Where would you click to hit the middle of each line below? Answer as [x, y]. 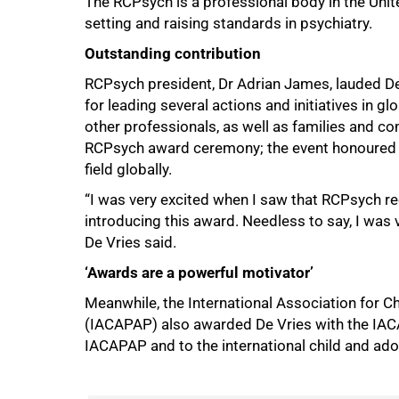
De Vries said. [130, 242]
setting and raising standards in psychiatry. [228, 23]
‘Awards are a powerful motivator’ [199, 273]
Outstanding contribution [173, 53]
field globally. [128, 169]
